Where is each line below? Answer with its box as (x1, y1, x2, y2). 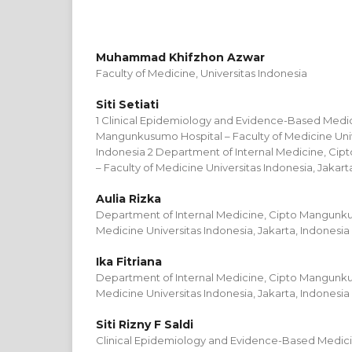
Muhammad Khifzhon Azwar (96, 50, 265, 64)
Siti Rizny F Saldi (96, 317, 193, 332)
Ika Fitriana (96, 255, 162, 269)
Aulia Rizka (96, 192, 161, 206)
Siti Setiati (96, 97, 159, 112)
